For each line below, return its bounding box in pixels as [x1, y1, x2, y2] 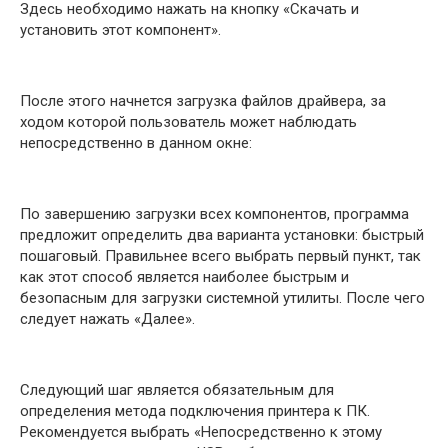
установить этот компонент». [20, 20, 221, 39]
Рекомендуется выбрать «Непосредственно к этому [20, 422, 382, 441]
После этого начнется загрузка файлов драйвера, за [20, 91, 386, 110]
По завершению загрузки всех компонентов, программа [20, 204, 409, 223]
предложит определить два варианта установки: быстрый [20, 225, 424, 244]
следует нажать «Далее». [20, 309, 195, 328]
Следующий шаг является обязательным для [20, 380, 334, 399]
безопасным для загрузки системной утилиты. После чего [20, 288, 425, 307]
